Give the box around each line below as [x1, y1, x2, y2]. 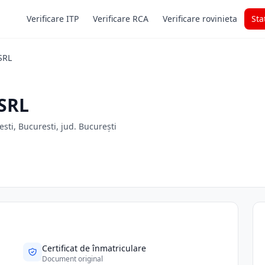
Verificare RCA [93, 13, 148, 24]
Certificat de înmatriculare [42, 243, 147, 254]
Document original [42, 254, 104, 264]
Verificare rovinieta [163, 13, 237, 24]
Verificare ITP [27, 13, 79, 24]
